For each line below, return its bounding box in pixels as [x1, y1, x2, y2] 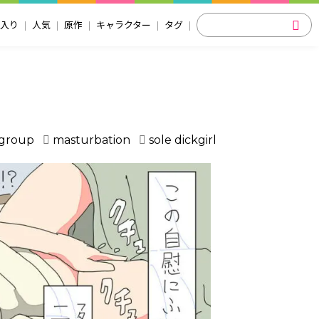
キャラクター [96, 19, 151, 31]
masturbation [52, 132, 130, 147]
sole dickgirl [148, 132, 216, 147]
